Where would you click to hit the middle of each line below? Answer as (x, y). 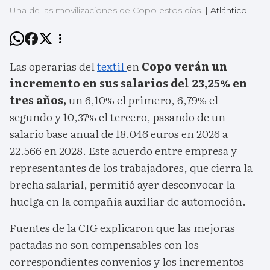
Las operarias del (53, 66)
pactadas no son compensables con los (104, 245)
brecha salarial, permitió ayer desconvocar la (122, 184)
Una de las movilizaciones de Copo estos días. (107, 11)
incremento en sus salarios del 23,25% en (128, 83)
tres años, (39, 100)
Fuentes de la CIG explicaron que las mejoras (122, 228)
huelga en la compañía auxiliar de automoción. (128, 201)
